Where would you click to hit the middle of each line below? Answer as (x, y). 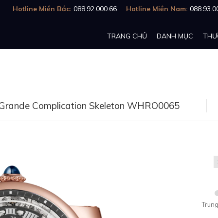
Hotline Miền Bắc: (43, 9)
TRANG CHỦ (127, 36)
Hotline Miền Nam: (158, 9)
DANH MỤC (175, 36)
